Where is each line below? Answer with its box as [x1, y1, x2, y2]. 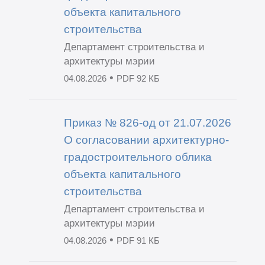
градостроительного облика [63, 150, 212, 163]
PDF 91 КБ [116, 235, 160, 245]
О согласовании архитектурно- [63, 132, 229, 146]
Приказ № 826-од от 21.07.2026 [63, 115, 231, 129]
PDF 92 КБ [116, 74, 160, 84]
